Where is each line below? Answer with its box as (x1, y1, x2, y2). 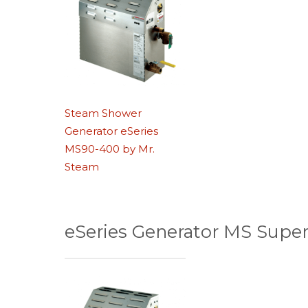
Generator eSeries (65, 124, 159, 138)
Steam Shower (65, 107, 142, 120)
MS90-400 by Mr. (65, 142, 155, 156)
